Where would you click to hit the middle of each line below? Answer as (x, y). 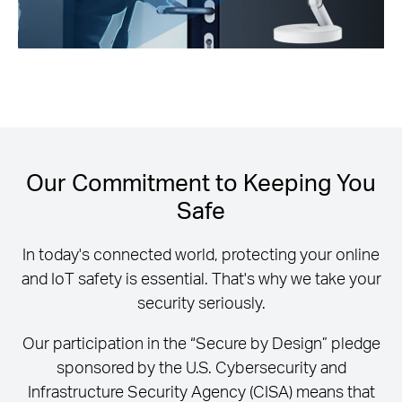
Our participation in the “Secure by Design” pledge (201, 343)
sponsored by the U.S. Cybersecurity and (201, 367)
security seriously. (201, 302)
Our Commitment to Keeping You (201, 181)
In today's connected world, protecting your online (201, 254)
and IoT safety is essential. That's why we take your (201, 278)
